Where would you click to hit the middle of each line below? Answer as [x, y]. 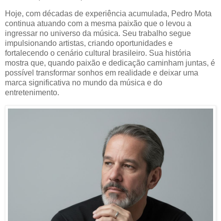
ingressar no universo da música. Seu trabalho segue [98, 34]
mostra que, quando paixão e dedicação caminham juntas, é [110, 63]
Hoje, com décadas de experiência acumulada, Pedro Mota [108, 14]
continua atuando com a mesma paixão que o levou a [98, 24]
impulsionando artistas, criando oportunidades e [89, 43]
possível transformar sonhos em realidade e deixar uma [102, 73]
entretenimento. [32, 93]
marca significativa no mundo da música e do [84, 83]
